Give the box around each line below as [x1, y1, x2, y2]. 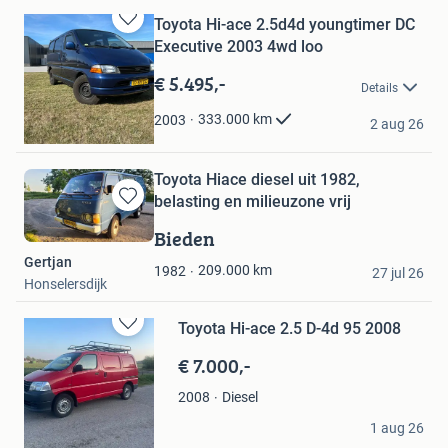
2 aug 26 [370, 116, 424, 133]
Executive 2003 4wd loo [154, 37, 323, 57]
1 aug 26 [370, 419, 424, 436]
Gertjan [24, 253, 72, 270]
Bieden [154, 224, 215, 254]
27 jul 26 [372, 264, 424, 281]
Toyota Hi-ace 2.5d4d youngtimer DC [154, 15, 415, 35]
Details [361, 80, 398, 95]
